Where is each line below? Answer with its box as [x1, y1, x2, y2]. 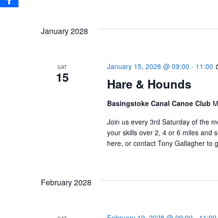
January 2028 [41, 25, 88, 36]
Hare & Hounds [107, 75, 191, 92]
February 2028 [41, 177, 91, 188]
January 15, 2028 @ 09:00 [107, 61, 189, 71]
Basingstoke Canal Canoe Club [107, 98, 213, 108]
